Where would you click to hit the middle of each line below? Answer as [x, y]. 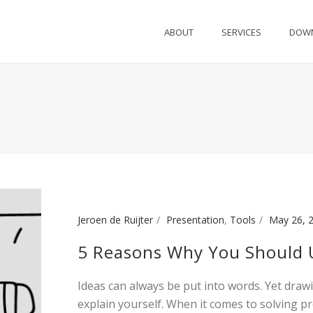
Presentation [195, 220]
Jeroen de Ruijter [115, 220]
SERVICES [242, 32]
